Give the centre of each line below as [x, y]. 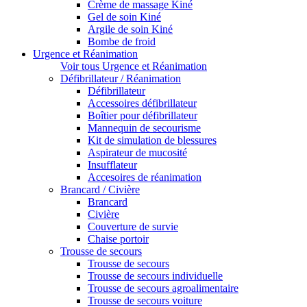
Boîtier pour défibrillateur [143, 116]
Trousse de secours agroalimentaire [163, 288]
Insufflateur [112, 165]
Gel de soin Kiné [124, 17]
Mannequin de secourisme [144, 128]
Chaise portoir [118, 239]
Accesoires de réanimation [145, 177]
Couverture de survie [133, 227]
